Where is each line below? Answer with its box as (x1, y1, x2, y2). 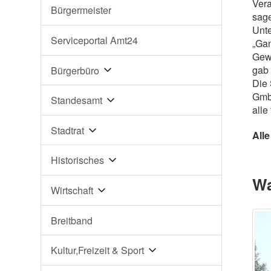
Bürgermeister (51, 3, 112, 18)
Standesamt (51, 93, 103, 108)
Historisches (51, 153, 105, 168)
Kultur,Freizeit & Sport (51, 243, 145, 257)
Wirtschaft (51, 183, 94, 197)
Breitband (51, 213, 93, 227)
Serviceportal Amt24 (51, 33, 139, 47)
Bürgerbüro (51, 63, 100, 77)
